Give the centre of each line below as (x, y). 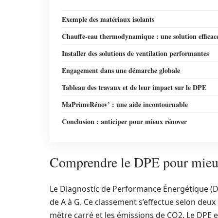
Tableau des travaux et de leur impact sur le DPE (134, 87)
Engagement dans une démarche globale (121, 70)
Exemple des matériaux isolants (108, 19)
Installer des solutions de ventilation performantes (135, 53)
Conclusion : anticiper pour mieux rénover (124, 121)
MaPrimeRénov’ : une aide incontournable (125, 104)
